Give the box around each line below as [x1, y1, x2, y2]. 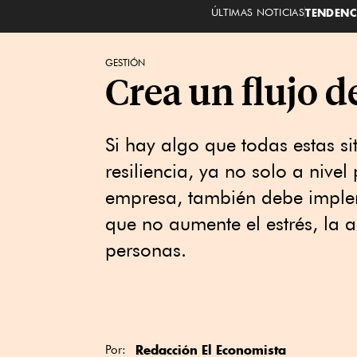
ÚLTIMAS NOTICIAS [210, 5, 305, 18]
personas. [105, 238, 186, 261]
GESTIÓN [105, 57, 145, 69]
